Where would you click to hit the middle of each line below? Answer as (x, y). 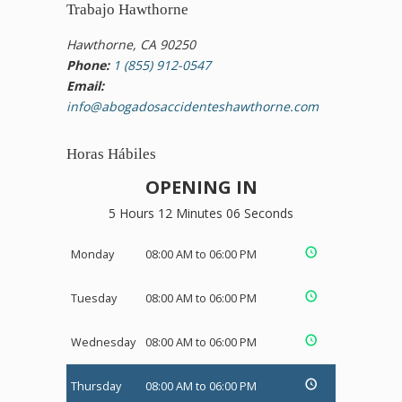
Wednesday (103, 343)
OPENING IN (201, 188)
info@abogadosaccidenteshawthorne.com (192, 107)
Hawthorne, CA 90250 (131, 45)
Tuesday (94, 299)
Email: (85, 86)
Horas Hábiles (111, 154)
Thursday (96, 387)
